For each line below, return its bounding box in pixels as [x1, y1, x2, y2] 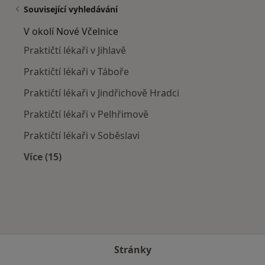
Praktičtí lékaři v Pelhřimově [24, 108, 148, 121]
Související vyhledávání [24, 4, 118, 15]
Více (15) [24, 150, 62, 164]
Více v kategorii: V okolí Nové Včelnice [42, 164, 219, 177]
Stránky [114, 243, 151, 256]
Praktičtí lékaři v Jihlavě [24, 44, 126, 57]
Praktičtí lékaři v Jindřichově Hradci [24, 86, 179, 100]
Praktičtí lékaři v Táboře [24, 65, 129, 79]
